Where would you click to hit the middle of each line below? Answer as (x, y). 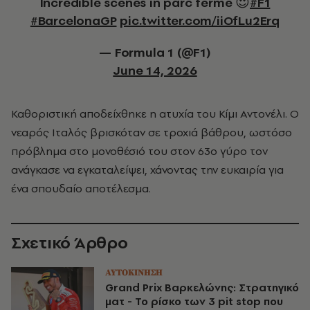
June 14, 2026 (155, 70)
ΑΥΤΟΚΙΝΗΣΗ (134, 273)
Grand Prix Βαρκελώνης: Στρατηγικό (202, 288)
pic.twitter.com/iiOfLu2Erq (200, 20)
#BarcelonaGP (73, 20)
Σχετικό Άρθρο (70, 243)
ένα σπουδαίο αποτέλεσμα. (81, 188)
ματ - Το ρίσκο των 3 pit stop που (194, 301)
